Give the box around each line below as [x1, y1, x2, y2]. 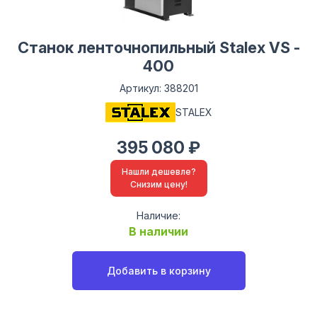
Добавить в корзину [106, 264, 211, 277]
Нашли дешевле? [121, 166, 196, 177]
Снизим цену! [129, 178, 188, 190]
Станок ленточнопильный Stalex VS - [17, 38, 300, 57]
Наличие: [137, 209, 180, 221]
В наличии [129, 224, 188, 238]
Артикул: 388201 [119, 81, 198, 94]
